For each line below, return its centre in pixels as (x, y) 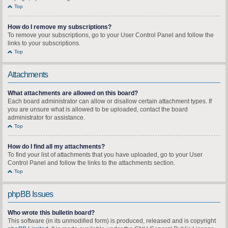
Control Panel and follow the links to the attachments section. (91, 163)
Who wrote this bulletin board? (51, 213)
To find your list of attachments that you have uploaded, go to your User (105, 155)
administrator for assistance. (46, 118)
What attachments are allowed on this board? (73, 93)
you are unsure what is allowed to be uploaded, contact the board (98, 109)
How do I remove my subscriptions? (60, 27)
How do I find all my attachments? (56, 147)
